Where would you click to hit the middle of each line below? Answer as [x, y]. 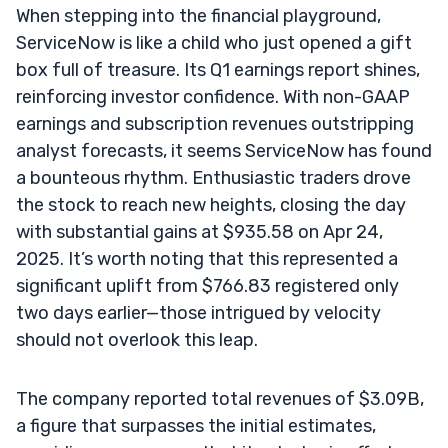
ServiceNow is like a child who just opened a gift [214, 42]
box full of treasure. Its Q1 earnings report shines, [218, 69]
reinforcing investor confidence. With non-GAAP [213, 96]
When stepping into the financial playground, [198, 15]
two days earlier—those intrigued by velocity [198, 312]
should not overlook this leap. [137, 339]
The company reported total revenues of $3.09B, [220, 398]
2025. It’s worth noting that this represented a [207, 258]
